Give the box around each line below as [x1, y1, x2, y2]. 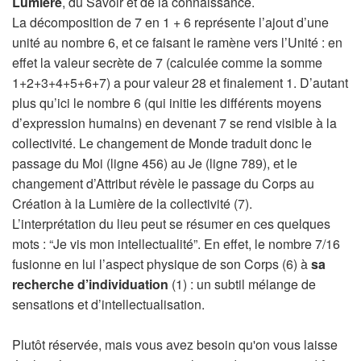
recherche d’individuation [12, 275, 168, 293]
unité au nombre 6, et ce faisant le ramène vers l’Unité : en [12, 33, 342, 52]
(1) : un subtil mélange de [168, 275, 316, 293]
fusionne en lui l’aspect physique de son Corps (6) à [12, 255, 311, 273]
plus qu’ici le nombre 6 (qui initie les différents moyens [12, 93, 322, 112]
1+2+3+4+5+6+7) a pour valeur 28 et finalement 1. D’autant [12, 73, 348, 92]
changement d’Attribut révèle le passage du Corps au [12, 174, 314, 193]
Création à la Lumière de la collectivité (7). [12, 194, 252, 213]
